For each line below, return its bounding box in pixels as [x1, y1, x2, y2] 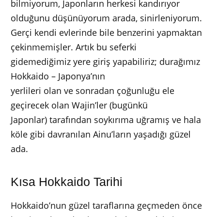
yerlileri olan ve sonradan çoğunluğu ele [11, 84, 175, 96]
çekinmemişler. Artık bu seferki [11, 41, 137, 53]
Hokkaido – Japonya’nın [11, 70, 106, 82]
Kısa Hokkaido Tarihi [11, 174, 123, 188]
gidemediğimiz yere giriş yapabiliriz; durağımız [11, 55, 201, 67]
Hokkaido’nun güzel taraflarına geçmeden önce [11, 199, 202, 211]
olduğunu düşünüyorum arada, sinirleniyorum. [11, 12, 202, 24]
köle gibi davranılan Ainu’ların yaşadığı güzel [11, 128, 191, 140]
